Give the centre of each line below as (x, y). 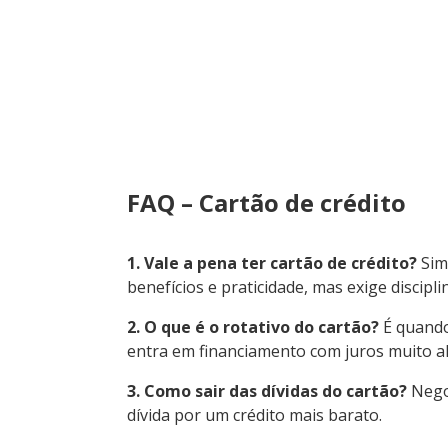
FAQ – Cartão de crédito (266, 202)
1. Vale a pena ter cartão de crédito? (272, 262)
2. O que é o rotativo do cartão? (253, 326)
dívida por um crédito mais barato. (254, 414)
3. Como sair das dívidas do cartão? (267, 390)
